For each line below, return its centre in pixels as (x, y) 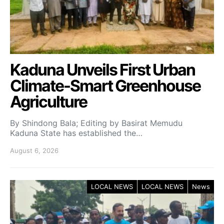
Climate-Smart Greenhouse (105, 85)
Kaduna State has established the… (76, 133)
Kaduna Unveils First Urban (102, 69)
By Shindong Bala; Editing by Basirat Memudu (97, 123)
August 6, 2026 (34, 150)
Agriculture (48, 101)
